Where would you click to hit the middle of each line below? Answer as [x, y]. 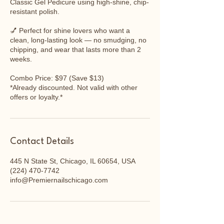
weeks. [21, 59]
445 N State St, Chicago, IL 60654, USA [73, 161]
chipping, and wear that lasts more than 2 [75, 49]
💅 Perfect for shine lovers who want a [70, 30]
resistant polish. [35, 11]
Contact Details [42, 141]
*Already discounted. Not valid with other [74, 87]
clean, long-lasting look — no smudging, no [78, 40]
